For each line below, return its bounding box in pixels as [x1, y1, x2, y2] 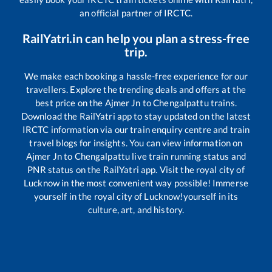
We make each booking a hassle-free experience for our [24, 70, 248, 81]
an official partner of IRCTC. [80, 7, 192, 18]
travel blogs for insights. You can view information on [29, 137, 243, 148]
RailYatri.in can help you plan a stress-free [22, 30, 250, 46]
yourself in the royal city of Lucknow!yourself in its [33, 190, 239, 202]
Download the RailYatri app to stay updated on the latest [21, 110, 251, 121]
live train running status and [130, 150, 246, 161]
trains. [208, 97, 237, 108]
